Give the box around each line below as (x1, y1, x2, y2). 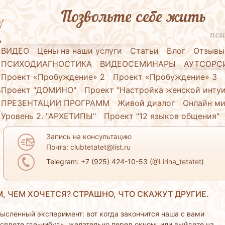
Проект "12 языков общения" (104, 110, 220, 121)
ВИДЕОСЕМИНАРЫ (100, 58, 176, 69)
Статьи (130, 45, 159, 56)
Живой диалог (118, 97, 175, 108)
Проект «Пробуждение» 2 (1, 71, 105, 82)
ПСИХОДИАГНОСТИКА (1, 58, 92, 69)
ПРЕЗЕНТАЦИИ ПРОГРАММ (1, 97, 110, 108)
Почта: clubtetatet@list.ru (46, 142, 131, 151)
